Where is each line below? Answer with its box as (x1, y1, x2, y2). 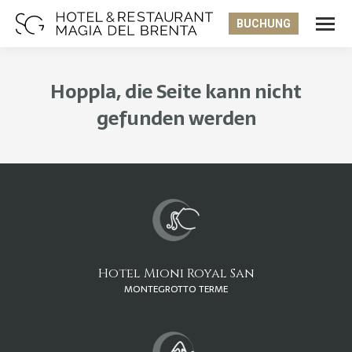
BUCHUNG (236, 17, 291, 30)
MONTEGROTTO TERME (124, 281, 228, 297)
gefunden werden (96, 103, 256, 134)
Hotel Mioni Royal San (97, 265, 255, 282)
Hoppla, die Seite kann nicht (50, 76, 302, 107)
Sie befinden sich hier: (176, 133, 296, 152)
